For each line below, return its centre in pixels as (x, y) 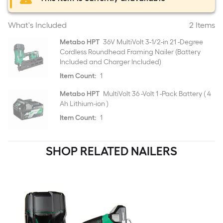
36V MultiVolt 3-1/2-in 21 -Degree (152, 42)
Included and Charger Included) (111, 62)
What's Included (37, 25)
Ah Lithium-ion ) (84, 104)
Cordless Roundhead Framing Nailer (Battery (130, 52)
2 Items (202, 25)
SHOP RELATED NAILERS (111, 151)
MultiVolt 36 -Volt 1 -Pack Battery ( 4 (156, 94)
